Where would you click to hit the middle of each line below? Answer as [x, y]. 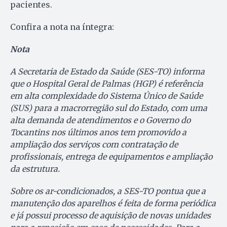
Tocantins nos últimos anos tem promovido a [98, 132]
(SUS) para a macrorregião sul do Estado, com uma [109, 108]
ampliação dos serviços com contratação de [94, 144]
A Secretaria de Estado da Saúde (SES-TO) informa [107, 71]
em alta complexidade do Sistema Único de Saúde [106, 96]
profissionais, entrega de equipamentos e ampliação [111, 156]
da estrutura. [35, 168]
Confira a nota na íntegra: [62, 27]
